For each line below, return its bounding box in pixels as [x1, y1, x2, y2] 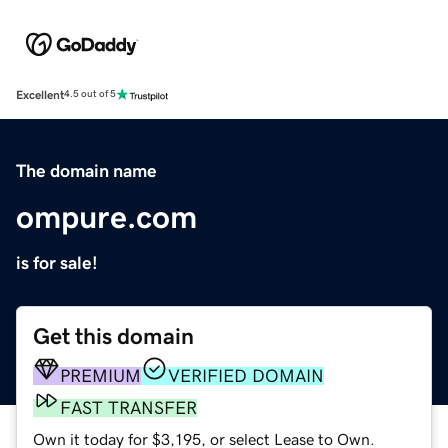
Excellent [16, 88, 64, 101]
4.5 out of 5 [64, 89, 116, 100]
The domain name [16, 161, 157, 180]
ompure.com [16, 200, 197, 233]
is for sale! [16, 253, 98, 272]
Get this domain [33, 324, 194, 348]
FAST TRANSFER [60, 398, 197, 417]
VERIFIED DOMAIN [168, 366, 324, 385]
